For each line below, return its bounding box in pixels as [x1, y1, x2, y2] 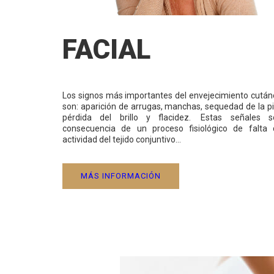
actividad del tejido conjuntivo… [62, 135, 181, 145]
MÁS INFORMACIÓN [81, 171, 161, 181]
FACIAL [62, 34, 150, 66]
